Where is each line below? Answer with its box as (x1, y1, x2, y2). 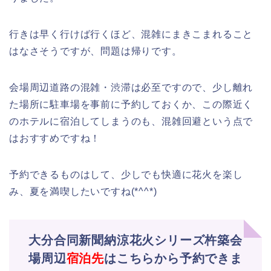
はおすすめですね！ (9, 133, 101, 144)
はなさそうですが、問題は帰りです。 (9, 46, 182, 57)
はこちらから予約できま (104, 252, 243, 266)
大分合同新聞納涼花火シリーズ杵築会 (28, 233, 243, 247)
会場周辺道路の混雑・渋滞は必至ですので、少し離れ (9, 82, 253, 93)
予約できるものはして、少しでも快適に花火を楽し (9, 169, 243, 180)
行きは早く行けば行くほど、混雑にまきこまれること (9, 29, 253, 40)
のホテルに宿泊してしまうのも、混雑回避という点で (9, 116, 253, 127)
